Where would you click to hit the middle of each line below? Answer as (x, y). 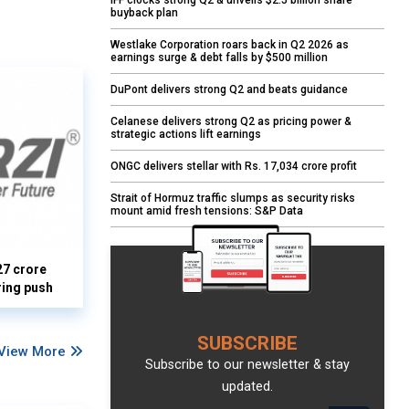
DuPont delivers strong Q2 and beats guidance (229, 90)
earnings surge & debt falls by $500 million (219, 58)
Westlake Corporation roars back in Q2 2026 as (230, 45)
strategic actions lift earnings (186, 135)
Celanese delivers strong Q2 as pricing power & (231, 122)
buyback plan (144, 13)
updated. (247, 387)
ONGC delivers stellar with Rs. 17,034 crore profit (234, 167)
